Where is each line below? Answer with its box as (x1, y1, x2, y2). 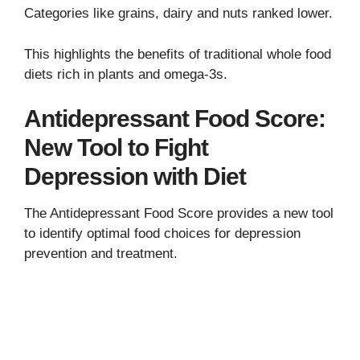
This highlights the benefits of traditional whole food (24, 46, 331, 62)
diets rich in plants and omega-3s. (24, 66, 227, 82)
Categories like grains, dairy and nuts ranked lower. (24, 6, 333, 22)
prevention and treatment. (24, 246, 178, 262)
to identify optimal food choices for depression (24, 226, 301, 242)
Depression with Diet (24, 163, 246, 190)
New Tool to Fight (24, 134, 208, 162)
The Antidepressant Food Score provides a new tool (24, 206, 333, 222)
